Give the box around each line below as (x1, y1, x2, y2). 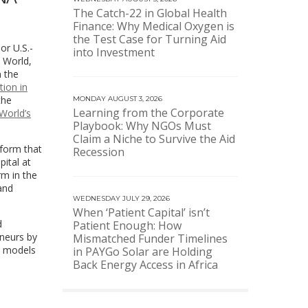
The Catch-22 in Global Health (73, 5, 227, 21)
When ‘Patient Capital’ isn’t (73, 205, 210, 220)
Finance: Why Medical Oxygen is (73, 19, 234, 34)
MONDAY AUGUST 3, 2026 (73, 94, 162, 103)
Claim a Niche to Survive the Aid (73, 131, 235, 146)
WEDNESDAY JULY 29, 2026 (73, 194, 170, 203)
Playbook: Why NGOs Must (73, 118, 211, 133)
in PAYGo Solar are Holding (73, 244, 212, 259)
